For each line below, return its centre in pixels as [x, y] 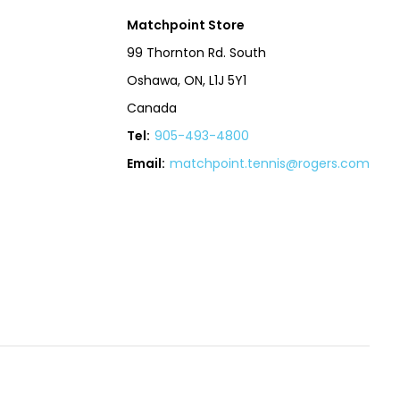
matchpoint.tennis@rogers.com [270, 163]
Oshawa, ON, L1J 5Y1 [187, 80]
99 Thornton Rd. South [197, 53]
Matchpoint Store [186, 25]
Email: [146, 163]
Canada [152, 108]
